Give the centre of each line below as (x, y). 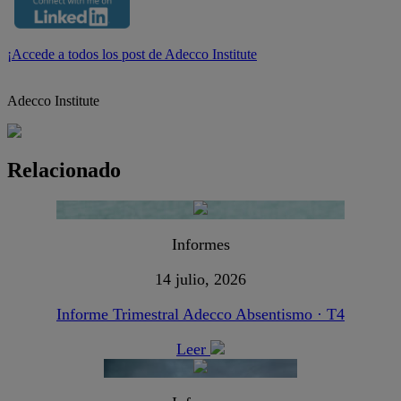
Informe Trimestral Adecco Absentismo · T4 (200, 315)
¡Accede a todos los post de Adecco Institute (132, 54)
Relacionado (64, 171)
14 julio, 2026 (200, 280)
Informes (200, 245)
